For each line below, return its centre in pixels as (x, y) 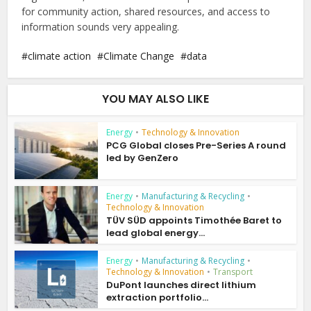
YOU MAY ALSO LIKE (155, 99)
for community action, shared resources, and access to (146, 11)
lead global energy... (156, 233)
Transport (233, 272)
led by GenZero (143, 158)
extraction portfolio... (158, 298)
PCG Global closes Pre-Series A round (196, 145)
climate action (60, 56)
